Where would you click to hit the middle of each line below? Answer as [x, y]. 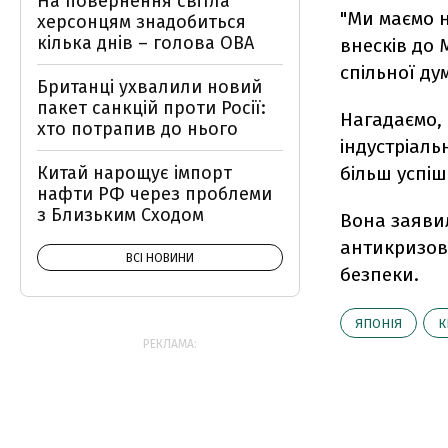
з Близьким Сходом [120, 215]
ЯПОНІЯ [378, 323]
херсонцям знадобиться [141, 22]
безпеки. [379, 274]
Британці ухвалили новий [149, 87]
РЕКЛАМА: [170, 344]
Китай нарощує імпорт [134, 173]
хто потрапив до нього [137, 129]
